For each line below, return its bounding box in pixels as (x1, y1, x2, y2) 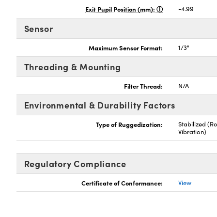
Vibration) (178, 127, 207, 136)
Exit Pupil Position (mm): (85, 4, 157, 13)
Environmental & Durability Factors (24, 99, 175, 111)
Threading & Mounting (24, 61, 121, 73)
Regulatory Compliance (24, 157, 126, 170)
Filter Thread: (124, 81, 163, 90)
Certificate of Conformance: (81, 178, 163, 187)
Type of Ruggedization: (96, 120, 163, 128)
